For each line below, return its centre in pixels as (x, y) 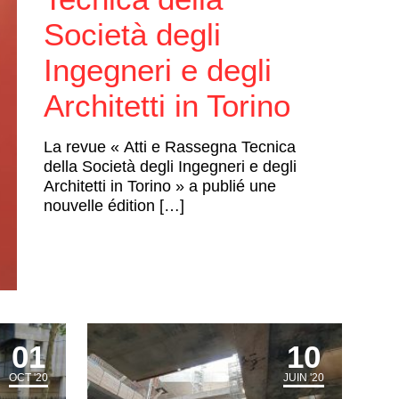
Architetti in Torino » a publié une (160, 187)
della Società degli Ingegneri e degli (171, 167)
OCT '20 (28, 378)
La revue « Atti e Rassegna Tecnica (170, 147)
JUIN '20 (303, 378)
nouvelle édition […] (114, 206)
